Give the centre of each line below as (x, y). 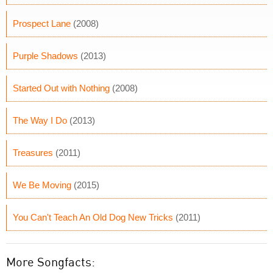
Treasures (33, 153)
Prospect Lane (42, 23)
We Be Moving (42, 185)
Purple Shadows (45, 56)
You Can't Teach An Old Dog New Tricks (93, 217)
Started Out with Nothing (61, 88)
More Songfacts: (51, 262)
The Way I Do (40, 120)
